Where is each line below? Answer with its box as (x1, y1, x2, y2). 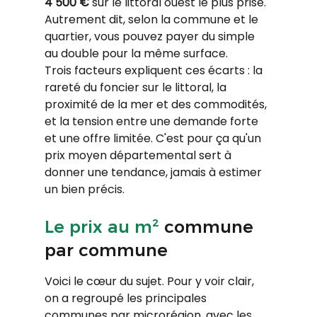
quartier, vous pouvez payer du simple (44, 28, 258, 45)
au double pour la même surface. (44, 45, 228, 62)
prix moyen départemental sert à (44, 146, 234, 163)
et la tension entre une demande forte (44, 113, 261, 129)
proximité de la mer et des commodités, (44, 96, 270, 113)
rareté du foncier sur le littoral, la (44, 79, 229, 96)
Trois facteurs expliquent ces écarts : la (44, 62, 265, 79)
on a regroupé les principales (44, 289, 209, 306)
